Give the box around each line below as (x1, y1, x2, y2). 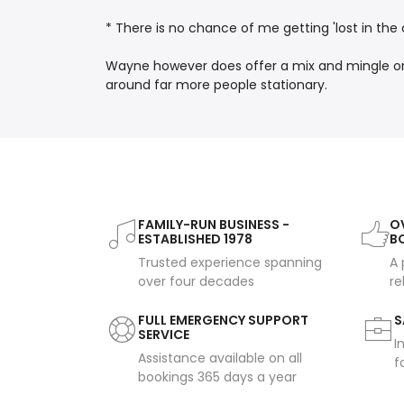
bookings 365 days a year (138, 368, 297, 387)
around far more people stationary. (106, 76, 327, 95)
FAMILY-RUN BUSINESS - (138, 216, 289, 234)
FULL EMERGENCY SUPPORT (138, 311, 308, 330)
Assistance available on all (138, 349, 302, 368)
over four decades (138, 272, 254, 291)
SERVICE (138, 326, 189, 344)
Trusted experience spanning (138, 253, 322, 272)
